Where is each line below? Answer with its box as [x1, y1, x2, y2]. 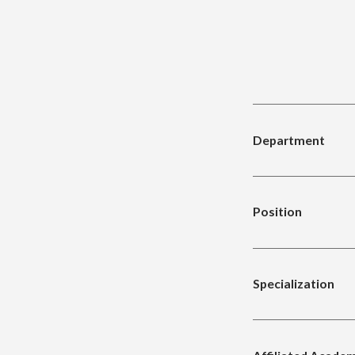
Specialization [252, 275, 334, 291]
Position [252, 204, 302, 219]
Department [252, 132, 325, 147]
